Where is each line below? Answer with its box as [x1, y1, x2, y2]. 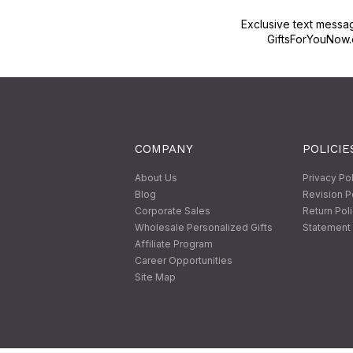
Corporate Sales [135, 205, 211, 217]
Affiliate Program [135, 238, 214, 251]
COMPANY [135, 142, 194, 157]
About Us [135, 172, 178, 184]
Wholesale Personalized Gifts [135, 221, 273, 234]
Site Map [135, 271, 176, 284]
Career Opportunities [135, 255, 233, 267]
